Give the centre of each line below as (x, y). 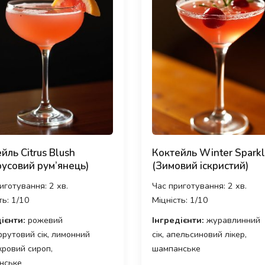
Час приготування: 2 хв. (199, 185)
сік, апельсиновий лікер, (199, 234)
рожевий (44, 220)
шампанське (176, 248)
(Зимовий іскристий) (200, 166)
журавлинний (232, 220)
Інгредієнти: (178, 220)
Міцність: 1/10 (180, 200)
